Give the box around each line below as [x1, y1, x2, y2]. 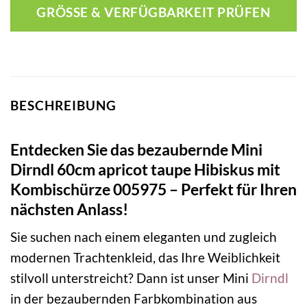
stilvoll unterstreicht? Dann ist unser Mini [10, 270, 251, 286]
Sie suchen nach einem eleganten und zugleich [10, 229, 277, 245]
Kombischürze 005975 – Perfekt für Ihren [10, 179, 297, 199]
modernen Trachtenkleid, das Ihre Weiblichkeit [10, 249, 280, 266]
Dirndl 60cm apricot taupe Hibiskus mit [10, 159, 280, 179]
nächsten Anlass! [10, 199, 128, 219]
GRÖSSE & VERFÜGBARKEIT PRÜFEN [36, 5, 271, 21]
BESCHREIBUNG [10, 97, 116, 114]
